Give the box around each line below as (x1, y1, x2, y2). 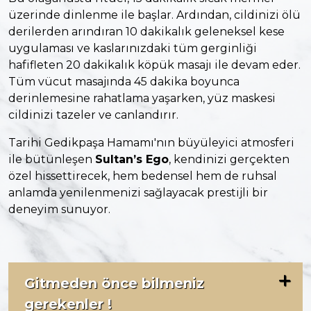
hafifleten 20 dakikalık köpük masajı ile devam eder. (8, 58, 301, 72)
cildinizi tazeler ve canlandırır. (8, 108, 178, 122)
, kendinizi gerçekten (169, 153, 289, 167)
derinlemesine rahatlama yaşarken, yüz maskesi (8, 92, 276, 106)
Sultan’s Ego (95, 153, 169, 167)
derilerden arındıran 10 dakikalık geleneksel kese (8, 25, 285, 39)
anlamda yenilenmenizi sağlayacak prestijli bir (8, 186, 268, 200)
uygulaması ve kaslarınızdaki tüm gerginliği (8, 42, 257, 56)
